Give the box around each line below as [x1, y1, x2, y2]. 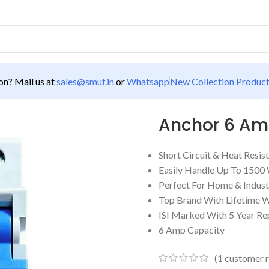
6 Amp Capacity [158, 223, 225, 235]
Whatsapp [127, 75, 169, 87]
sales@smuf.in [56, 75, 114, 87]
